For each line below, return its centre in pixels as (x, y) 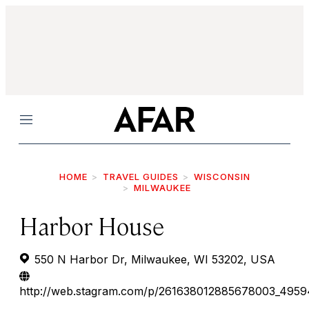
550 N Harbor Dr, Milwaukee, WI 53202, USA (153, 259)
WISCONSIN (222, 177)
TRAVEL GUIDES (140, 177)
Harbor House (92, 225)
